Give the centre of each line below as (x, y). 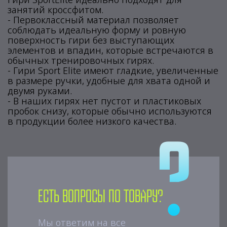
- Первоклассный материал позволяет (93, 20)
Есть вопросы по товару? (101, 197)
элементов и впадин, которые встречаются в (110, 50)
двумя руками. (40, 91)
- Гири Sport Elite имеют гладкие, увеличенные (113, 70)
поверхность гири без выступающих (91, 40)
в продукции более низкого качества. (92, 121)
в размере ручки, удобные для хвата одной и (109, 81)
